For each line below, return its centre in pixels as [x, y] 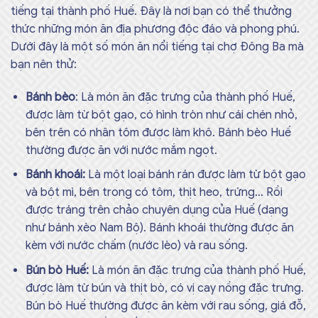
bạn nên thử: [44, 65]
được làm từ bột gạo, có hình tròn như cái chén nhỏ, [161, 115]
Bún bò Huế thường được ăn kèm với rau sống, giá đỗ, [165, 306]
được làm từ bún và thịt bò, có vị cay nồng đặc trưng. [164, 289]
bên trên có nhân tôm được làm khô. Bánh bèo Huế [158, 132]
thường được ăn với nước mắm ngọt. [121, 150]
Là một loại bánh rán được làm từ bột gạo [195, 175]
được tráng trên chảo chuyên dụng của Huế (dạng [157, 210]
